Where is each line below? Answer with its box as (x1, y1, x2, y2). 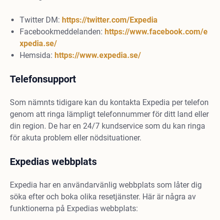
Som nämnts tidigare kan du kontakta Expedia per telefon (10, 98, 209, 107)
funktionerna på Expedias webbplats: (10, 204, 138, 213)
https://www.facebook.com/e (105, 27, 208, 36)
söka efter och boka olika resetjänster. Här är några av (10, 192, 196, 201)
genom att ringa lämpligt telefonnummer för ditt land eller (10, 110, 209, 119)
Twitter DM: (20, 15, 62, 25)
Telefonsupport (10, 73, 76, 85)
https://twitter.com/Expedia (62, 15, 158, 25)
